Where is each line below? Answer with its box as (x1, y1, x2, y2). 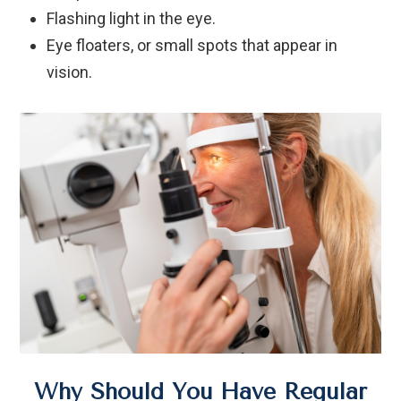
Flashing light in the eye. (47, 8, 217, 28)
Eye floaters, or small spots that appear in (47, 35, 338, 55)
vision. (47, 62, 93, 81)
